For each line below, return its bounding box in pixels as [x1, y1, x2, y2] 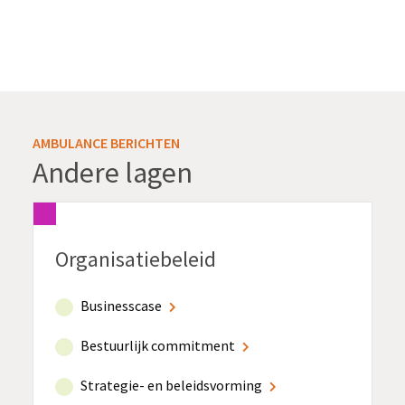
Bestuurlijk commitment [80, 335, 235, 354]
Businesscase [80, 296, 162, 315]
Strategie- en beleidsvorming [80, 375, 262, 394]
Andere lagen [33, 154, 193, 191]
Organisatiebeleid [55, 244, 216, 273]
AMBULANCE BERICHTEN [33, 133, 180, 152]
